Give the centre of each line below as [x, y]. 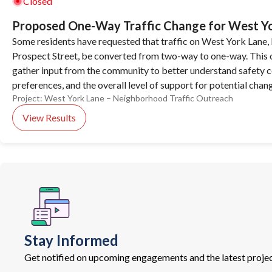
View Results [49, 117]
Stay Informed [71, 240]
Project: [27, 98]
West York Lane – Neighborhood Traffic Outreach [139, 98]
